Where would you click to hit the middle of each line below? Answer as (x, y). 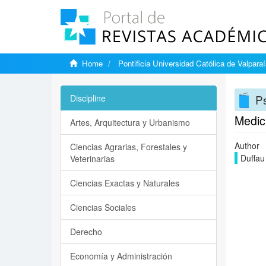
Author (247, 145)
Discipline (88, 98)
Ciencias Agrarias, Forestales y (129, 147)
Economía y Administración (121, 256)
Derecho (86, 232)
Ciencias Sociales (103, 207)
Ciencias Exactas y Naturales (125, 183)
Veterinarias (92, 159)
